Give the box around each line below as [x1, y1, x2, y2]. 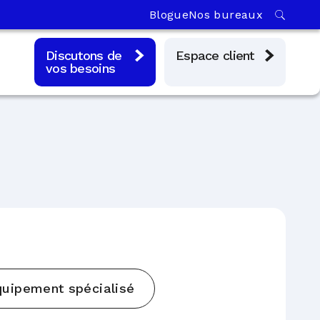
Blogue [149, 8, 189, 21]
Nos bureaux [189, 8, 263, 21]
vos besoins [46, 61, 116, 76]
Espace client [176, 48, 254, 63]
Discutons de [46, 48, 122, 63]
